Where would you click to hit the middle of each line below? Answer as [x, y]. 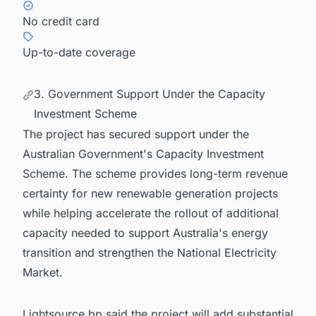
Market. [43, 273]
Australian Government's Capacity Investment [143, 154]
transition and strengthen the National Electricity [150, 253]
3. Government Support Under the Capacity [150, 93]
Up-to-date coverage [79, 52]
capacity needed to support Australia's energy [145, 233]
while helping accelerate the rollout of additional [151, 213]
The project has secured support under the [136, 134]
